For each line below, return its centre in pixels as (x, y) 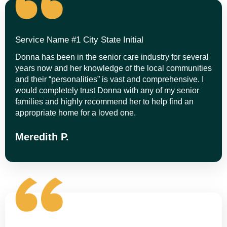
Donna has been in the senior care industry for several (112, 57)
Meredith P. (42, 137)
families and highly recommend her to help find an (104, 101)
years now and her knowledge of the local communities (113, 68)
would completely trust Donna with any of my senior (107, 90)
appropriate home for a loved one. (75, 112)
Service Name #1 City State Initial (79, 40)
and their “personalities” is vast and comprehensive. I (109, 79)
